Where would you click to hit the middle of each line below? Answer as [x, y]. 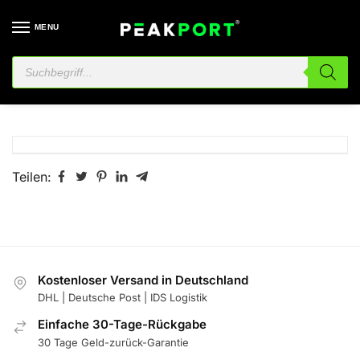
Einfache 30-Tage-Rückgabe [122, 325]
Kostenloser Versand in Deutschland [143, 280]
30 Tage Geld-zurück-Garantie [113, 342]
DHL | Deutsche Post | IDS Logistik [123, 298]
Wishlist [58, 90]
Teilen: [32, 177]
